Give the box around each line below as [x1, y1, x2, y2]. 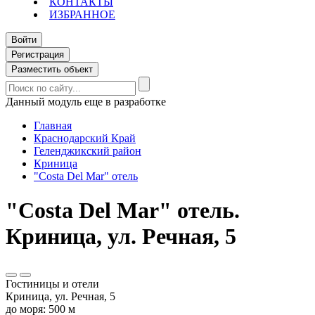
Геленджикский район [34, 145, 141, 157]
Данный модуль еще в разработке [6, 96, 166, 108]
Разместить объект [11, 64, 93, 75]
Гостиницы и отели [6, 277, 99, 290]
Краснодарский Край [34, 132, 136, 144]
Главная [34, 120, 72, 131]
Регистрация [11, 49, 64, 60]
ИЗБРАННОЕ [49, 8, 115, 20]
